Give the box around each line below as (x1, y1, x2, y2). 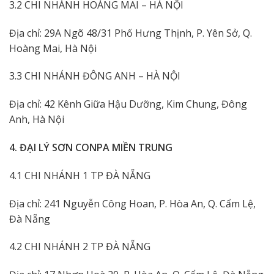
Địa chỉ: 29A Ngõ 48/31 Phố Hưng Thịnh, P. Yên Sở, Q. (9, 26, 252, 40)
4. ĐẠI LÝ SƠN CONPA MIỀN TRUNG (9, 141, 172, 155)
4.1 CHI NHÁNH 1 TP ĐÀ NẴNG (9, 168, 150, 182)
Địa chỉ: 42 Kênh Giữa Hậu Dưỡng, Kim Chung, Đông (9, 97, 247, 111)
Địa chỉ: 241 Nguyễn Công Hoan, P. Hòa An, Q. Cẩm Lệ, (9, 196, 256, 210)
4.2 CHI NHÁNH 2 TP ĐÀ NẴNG (9, 240, 150, 254)
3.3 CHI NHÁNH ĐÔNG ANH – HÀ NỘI (9, 69, 180, 83)
